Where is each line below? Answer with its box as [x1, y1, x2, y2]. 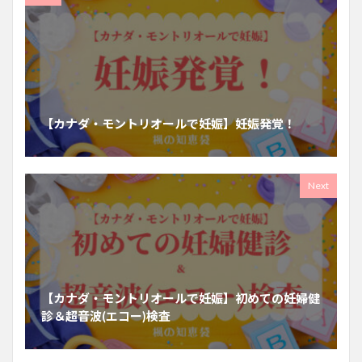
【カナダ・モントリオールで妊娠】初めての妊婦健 [41, 291, 320, 306]
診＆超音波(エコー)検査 [41, 309, 170, 324]
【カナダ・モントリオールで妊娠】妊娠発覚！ [41, 116, 296, 132]
